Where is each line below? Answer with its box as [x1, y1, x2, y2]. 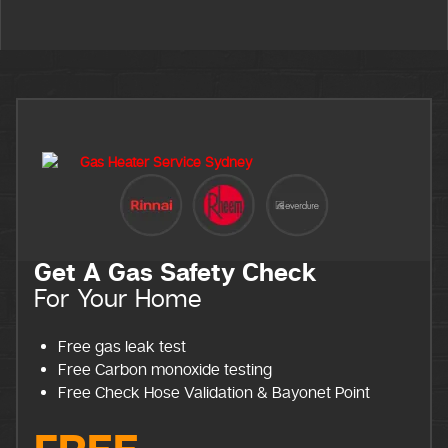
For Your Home [34, 282, 202, 315]
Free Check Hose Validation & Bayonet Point [58, 382, 371, 403]
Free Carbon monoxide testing [58, 359, 273, 380]
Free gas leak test [58, 336, 187, 357]
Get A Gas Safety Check [34, 256, 318, 291]
